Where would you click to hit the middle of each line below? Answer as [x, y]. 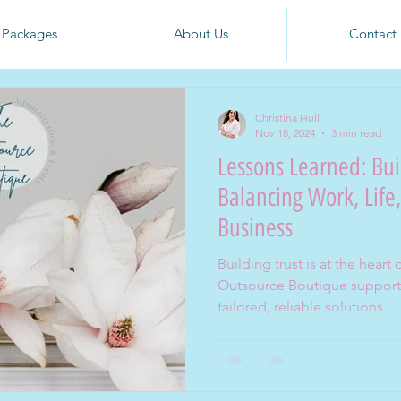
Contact [373, 34]
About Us [201, 34]
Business [255, 227]
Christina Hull [287, 118]
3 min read [356, 133]
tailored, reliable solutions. [302, 307]
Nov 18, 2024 [285, 133]
